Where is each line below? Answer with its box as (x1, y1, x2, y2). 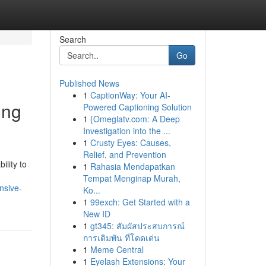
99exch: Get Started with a (90, 196, 190, 208)
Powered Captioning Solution (83, 101, 192, 113)
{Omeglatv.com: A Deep (90, 113, 180, 125)
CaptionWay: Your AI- (90, 89, 170, 101)
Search (59, 33, 86, 45)
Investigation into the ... (83, 125, 170, 137)
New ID (83, 208, 110, 220)
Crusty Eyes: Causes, (90, 137, 171, 148)
